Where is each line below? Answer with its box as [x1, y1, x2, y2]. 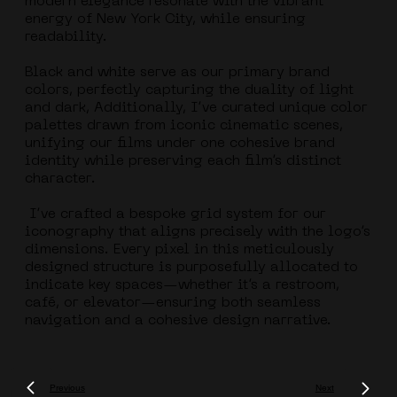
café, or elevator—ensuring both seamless [24, 296, 321, 311]
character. [24, 172, 96, 187]
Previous [49, 381, 85, 393]
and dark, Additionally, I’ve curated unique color [24, 101, 368, 116]
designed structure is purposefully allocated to [24, 261, 358, 276]
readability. [24, 30, 107, 45]
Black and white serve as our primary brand [24, 66, 330, 81]
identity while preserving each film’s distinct [24, 154, 341, 169]
